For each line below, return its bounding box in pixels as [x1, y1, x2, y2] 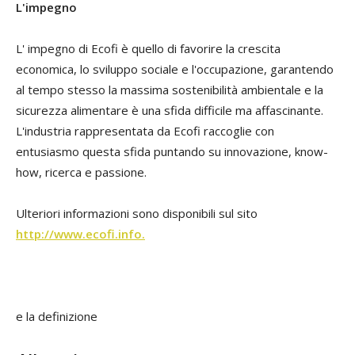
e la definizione [16, 308, 97, 325]
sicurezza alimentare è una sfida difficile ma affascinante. [16, 102, 323, 119]
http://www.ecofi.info [16, 226, 142, 242]
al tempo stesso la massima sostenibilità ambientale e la [16, 82, 323, 98]
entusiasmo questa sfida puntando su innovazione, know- [16, 143, 328, 160]
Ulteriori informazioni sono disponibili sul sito [16, 205, 258, 222]
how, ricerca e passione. [16, 164, 147, 181]
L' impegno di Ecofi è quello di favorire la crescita [16, 40, 281, 57]
